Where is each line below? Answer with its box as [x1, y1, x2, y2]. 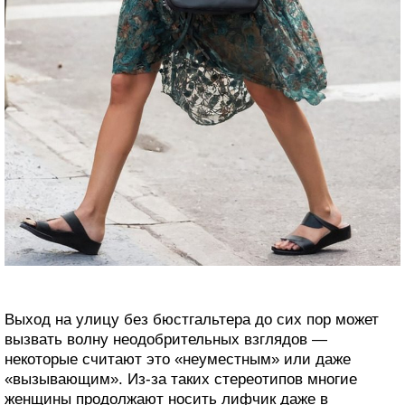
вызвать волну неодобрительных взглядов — [5, 331, 327, 349]
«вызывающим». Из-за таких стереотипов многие [5, 371, 357, 389]
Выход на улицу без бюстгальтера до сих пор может [5, 311, 379, 329]
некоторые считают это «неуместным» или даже [5, 351, 351, 369]
